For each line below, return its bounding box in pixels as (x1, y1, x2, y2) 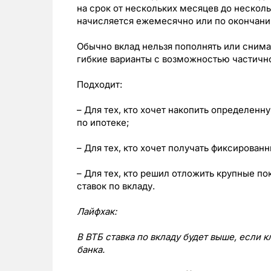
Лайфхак (77, 206, 114, 217)
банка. (77, 244, 105, 255)
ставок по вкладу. (77, 180, 155, 192)
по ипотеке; (77, 117, 129, 128)
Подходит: (77, 79, 122, 90)
